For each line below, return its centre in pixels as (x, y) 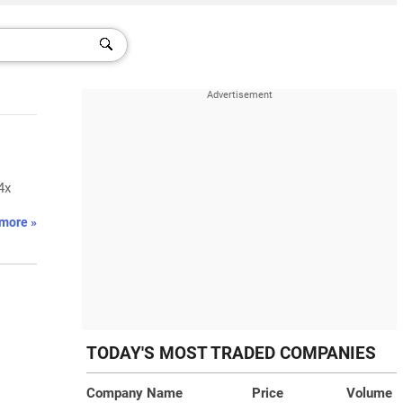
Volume (369, 393)
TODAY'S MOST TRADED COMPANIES (231, 354)
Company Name (134, 393)
